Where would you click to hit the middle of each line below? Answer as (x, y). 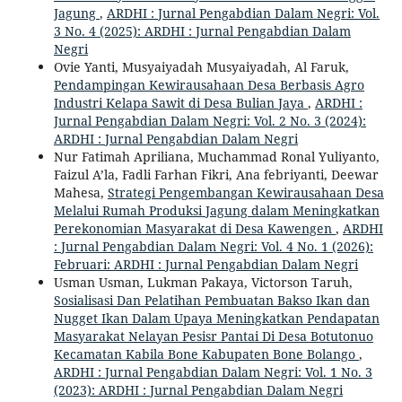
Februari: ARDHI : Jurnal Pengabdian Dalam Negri (205, 265)
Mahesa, (80, 193)
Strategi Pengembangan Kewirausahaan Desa (245, 193)
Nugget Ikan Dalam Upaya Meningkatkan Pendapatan (216, 319)
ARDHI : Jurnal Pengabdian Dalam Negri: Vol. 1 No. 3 (213, 372)
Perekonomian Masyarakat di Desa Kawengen (194, 229)
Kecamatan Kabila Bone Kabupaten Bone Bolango (206, 354)
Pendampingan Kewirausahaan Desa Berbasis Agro (209, 85)
